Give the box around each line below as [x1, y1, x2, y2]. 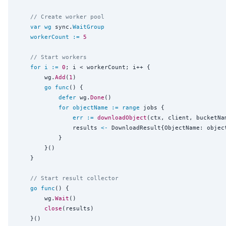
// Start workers [30, 53, 87, 61]
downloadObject [97, 114, 147, 121]
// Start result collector [30, 174, 119, 182]
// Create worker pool [30, 13, 104, 20]
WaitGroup [73, 23, 104, 30]
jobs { [140, 103, 164, 111]
